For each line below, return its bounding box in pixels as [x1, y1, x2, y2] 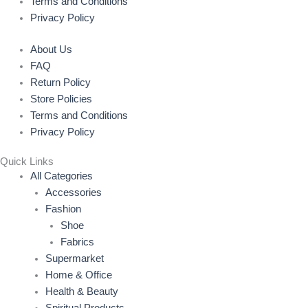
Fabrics [60, 236, 94, 248]
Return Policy [30, 77, 91, 89]
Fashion [45, 203, 81, 215]
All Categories [30, 170, 93, 182]
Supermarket [45, 253, 104, 265]
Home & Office [45, 269, 112, 281]
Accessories [45, 187, 102, 199]
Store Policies [30, 93, 92, 105]
